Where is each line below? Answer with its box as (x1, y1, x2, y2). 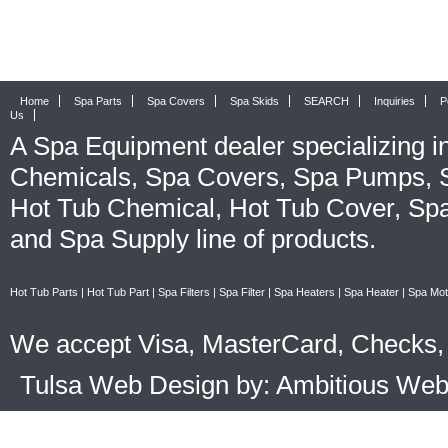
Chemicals (10, 161, 131, 192)
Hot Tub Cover (229, 192, 394, 223)
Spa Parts (74, 94, 122, 107)
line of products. (189, 223, 376, 254)
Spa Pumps (293, 161, 425, 192)
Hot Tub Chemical (10, 192, 215, 223)
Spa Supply (59, 223, 189, 254)
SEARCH (304, 94, 349, 107)
